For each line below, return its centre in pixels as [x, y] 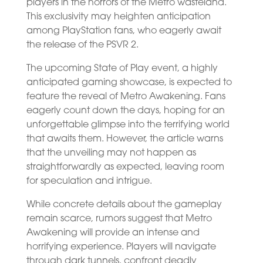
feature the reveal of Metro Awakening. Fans [126, 97]
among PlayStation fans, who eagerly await [124, 31]
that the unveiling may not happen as [111, 153]
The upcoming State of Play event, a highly [122, 68]
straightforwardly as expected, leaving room [125, 167]
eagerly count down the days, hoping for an [125, 111]
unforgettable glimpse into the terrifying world [128, 125]
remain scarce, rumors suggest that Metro [119, 219]
